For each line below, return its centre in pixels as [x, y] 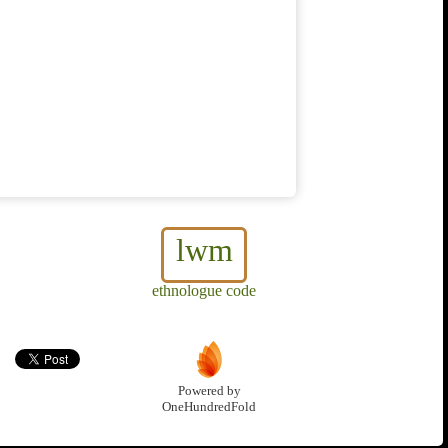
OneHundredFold [209, 407]
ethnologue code [204, 291]
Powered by [209, 391]
